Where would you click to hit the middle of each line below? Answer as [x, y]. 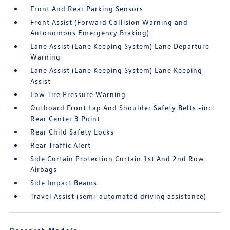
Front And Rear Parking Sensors [87, 8]
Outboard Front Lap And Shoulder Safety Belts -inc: [123, 108]
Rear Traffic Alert [61, 145]
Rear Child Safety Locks [72, 132]
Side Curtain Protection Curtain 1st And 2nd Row [118, 158]
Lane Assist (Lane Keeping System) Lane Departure [120, 46]
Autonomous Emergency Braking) [90, 33]
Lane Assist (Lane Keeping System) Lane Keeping [117, 70]
